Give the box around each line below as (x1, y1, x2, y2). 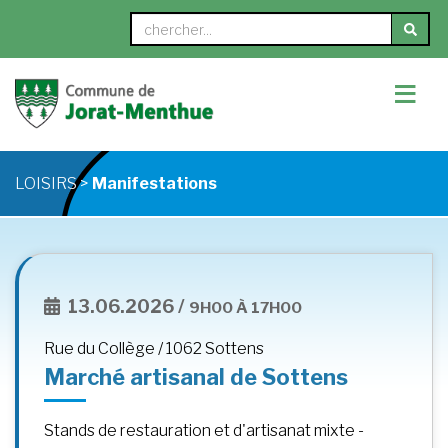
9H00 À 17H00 (188, 298, 302, 318)
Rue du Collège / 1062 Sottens (44, 339, 264, 359)
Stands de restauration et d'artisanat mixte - (44, 421, 364, 441)
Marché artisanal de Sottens (44, 364, 348, 391)
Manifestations (92, 174, 217, 194)
